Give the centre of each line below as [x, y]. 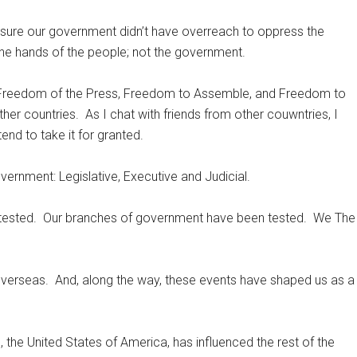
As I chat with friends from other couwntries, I [212, 114]
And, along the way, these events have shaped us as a [205, 280]
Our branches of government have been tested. [175, 218]
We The [334, 218]
